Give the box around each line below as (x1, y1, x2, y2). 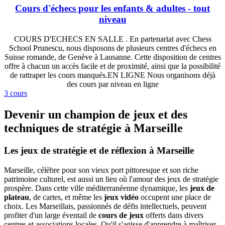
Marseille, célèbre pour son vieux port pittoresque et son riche (4, 165, 198, 174)
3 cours (4, 89, 27, 98)
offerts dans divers (144, 210, 203, 219)
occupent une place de (139, 192, 211, 201)
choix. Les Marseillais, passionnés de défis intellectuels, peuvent (4, 201, 206, 210)
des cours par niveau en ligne (66, 80, 159, 89)
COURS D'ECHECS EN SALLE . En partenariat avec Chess (14, 35, 211, 44)
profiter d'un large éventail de (4, 210, 98, 219)
